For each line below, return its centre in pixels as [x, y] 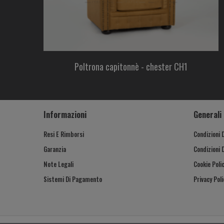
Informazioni [65, 114]
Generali [207, 114]
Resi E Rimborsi [64, 134]
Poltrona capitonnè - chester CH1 [131, 66]
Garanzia [55, 149]
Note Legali [58, 164]
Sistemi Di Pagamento [73, 179]
